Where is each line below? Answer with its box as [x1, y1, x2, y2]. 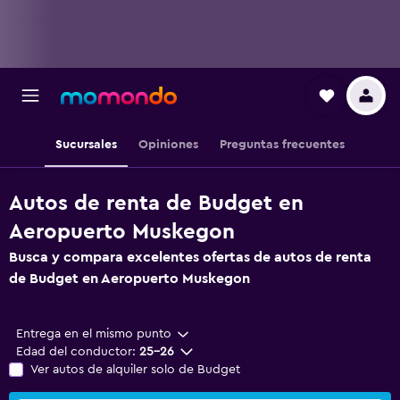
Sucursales [55, 138, 117, 151]
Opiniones [138, 138, 198, 151]
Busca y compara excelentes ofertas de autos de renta [9, 250, 371, 264]
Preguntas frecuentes [220, 138, 345, 151]
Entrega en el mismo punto [16, 328, 171, 340]
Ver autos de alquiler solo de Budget [30, 363, 240, 376]
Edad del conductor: [16, 346, 136, 358]
